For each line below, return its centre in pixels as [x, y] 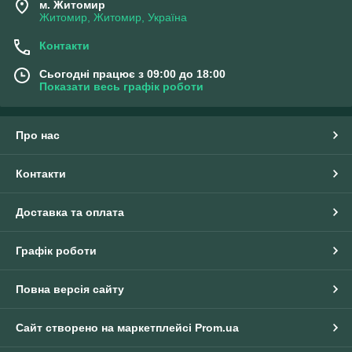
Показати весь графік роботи [121, 87]
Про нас [38, 136]
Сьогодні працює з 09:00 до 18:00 [132, 74]
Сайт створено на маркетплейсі [105, 328]
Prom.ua [217, 328]
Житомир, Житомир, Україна [113, 18]
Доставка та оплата [70, 213]
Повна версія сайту [70, 290]
